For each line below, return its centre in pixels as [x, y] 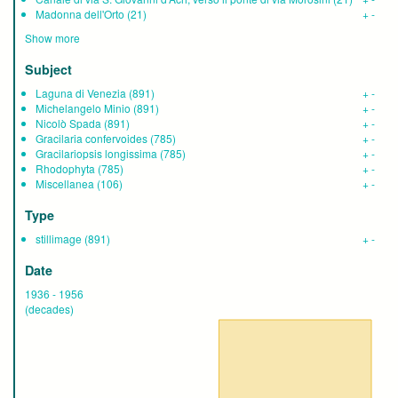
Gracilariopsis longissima [96, 154]
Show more [52, 38]
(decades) [49, 309]
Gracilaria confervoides [92, 139]
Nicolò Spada [68, 123]
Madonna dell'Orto [80, 14]
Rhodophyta [65, 169]
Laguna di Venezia [81, 93]
